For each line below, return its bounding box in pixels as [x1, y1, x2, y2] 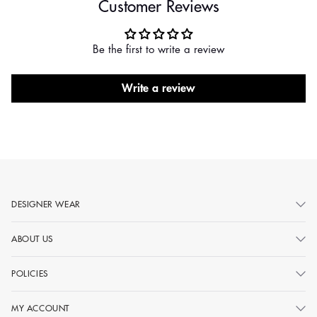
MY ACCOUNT [11, 304, 69, 313]
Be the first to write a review [93, 44, 224, 55]
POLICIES [11, 269, 48, 278]
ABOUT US [11, 234, 53, 243]
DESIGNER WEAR [11, 200, 81, 209]
